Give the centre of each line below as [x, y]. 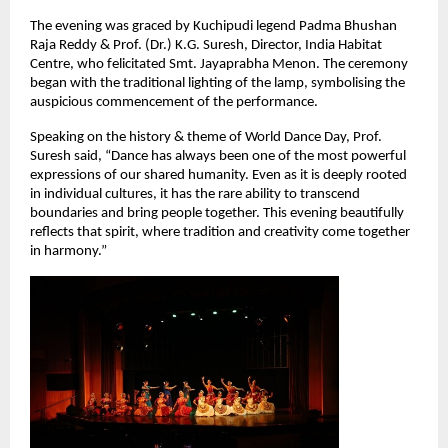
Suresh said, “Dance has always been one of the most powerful [218, 156]
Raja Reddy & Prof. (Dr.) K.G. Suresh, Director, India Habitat [206, 45]
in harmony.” [68, 251]
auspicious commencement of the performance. [174, 102]
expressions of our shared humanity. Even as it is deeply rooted [218, 175]
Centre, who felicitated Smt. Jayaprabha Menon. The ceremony [219, 64]
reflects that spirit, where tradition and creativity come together [220, 232]
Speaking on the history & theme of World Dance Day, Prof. [206, 137]
